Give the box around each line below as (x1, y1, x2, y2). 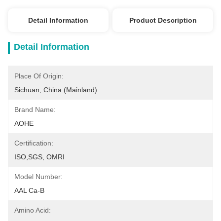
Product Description (129, 16, 197, 24)
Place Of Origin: (14, 72, 64, 80)
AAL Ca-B (14, 186, 44, 194)
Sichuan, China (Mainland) (14, 86, 97, 94)
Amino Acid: (14, 206, 51, 214)
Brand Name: (14, 106, 56, 113)
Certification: (14, 139, 53, 147)
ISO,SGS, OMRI (14, 153, 65, 161)
